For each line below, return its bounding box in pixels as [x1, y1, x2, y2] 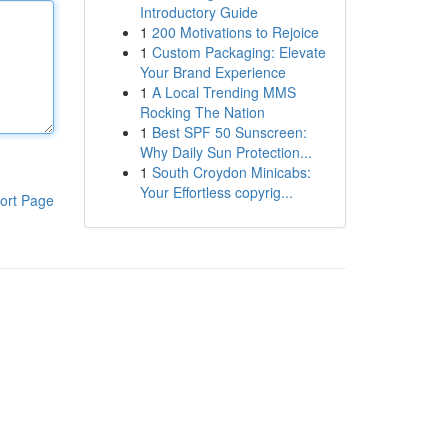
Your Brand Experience [139, 62, 286, 82]
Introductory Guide [139, 2, 258, 22]
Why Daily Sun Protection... [139, 142, 312, 162]
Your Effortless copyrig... [139, 182, 293, 202]
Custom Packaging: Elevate [151, 42, 326, 62]
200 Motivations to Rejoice [151, 22, 319, 42]
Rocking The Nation [139, 102, 265, 122]
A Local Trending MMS [151, 82, 296, 102]
